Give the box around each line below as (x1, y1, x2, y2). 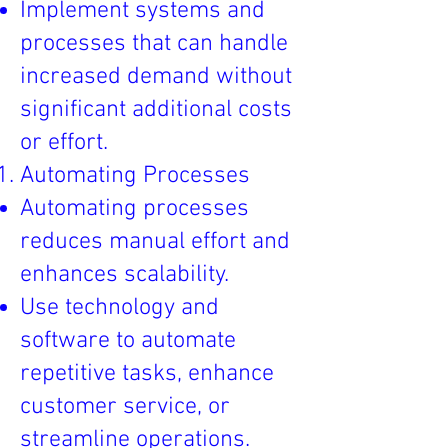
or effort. (20, 129, 108, 157)
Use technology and (20, 294, 219, 322)
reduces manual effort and (20, 228, 290, 256)
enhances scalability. (20, 261, 229, 289)
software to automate (20, 327, 236, 355)
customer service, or (20, 393, 230, 421)
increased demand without (20, 63, 292, 91)
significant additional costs (20, 96, 292, 124)
